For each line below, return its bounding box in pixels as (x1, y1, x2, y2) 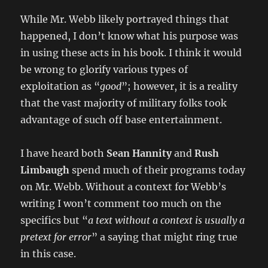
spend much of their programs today (72, 163, 246, 176)
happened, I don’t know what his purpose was (20, 29, 239, 42)
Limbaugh (20, 163, 72, 176)
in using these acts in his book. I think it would (20, 46, 242, 59)
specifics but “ (20, 214, 89, 226)
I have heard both (20, 147, 107, 159)
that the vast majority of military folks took (20, 96, 227, 109)
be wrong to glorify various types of (20, 63, 188, 75)
